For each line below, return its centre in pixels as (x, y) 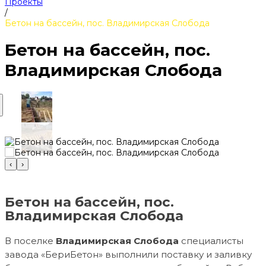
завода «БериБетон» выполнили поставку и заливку (128, 254)
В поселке (30, 240)
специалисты (211, 240)
